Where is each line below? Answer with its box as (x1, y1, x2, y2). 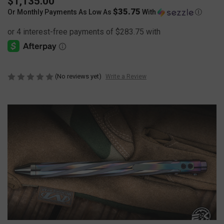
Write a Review (105, 73, 146, 80)
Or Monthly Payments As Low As (7, 7, 113, 16)
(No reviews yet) (55, 72, 101, 80)
